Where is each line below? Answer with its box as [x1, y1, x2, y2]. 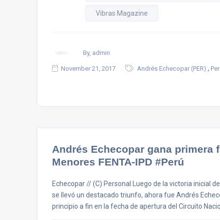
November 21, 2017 [61, 65, 115, 72]
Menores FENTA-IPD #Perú [52, 156, 184, 167]
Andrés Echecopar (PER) [137, 65, 206, 72]
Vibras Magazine [96, 9, 148, 17]
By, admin [83, 49, 110, 56]
